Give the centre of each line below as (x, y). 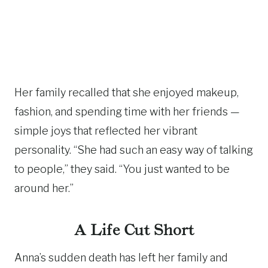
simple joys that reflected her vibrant (106, 131)
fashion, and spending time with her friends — (127, 112)
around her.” (44, 188)
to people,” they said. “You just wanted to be (122, 169)
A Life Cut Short (134, 230)
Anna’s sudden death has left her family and (121, 258)
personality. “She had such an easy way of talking (134, 150)
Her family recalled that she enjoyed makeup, (127, 92)
